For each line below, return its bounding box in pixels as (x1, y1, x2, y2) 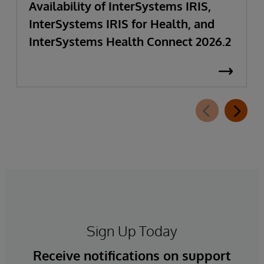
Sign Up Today (87, 222, 177, 240)
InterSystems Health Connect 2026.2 (29, 34, 231, 49)
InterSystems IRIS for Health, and (29, 16, 214, 31)
